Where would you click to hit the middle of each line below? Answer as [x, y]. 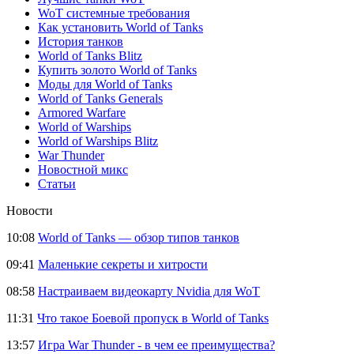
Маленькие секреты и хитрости [123, 264]
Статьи [57, 183]
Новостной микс [83, 169]
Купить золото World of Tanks [117, 70]
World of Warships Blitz [98, 141]
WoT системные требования [114, 13]
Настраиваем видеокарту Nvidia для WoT [149, 291]
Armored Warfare [82, 112]
